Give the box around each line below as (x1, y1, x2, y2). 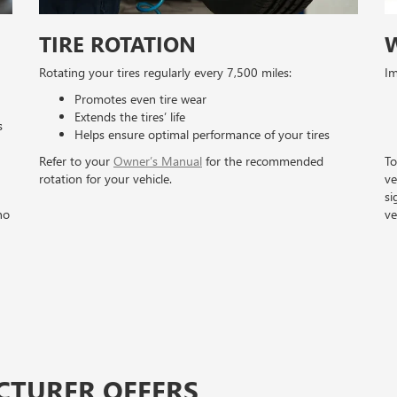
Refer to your (39, 152, 113, 170)
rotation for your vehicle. (39, 170, 172, 188)
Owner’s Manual (113, 152, 202, 170)
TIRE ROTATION (39, 29, 196, 58)
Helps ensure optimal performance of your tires (74, 126, 330, 144)
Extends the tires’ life (74, 108, 185, 126)
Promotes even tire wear (74, 90, 206, 108)
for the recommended (202, 152, 323, 170)
